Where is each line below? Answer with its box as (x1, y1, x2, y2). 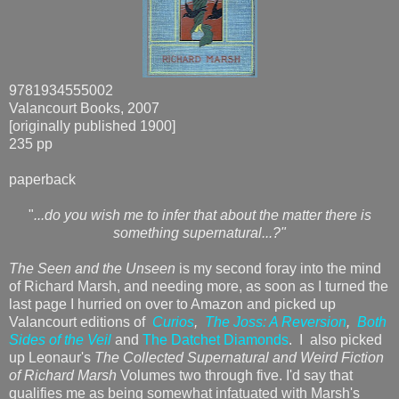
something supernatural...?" (113, 224, 286, 240)
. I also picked (289, 331, 382, 347)
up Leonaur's (9, 349, 91, 365)
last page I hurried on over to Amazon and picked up (9, 296, 336, 312)
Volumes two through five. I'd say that (120, 367, 353, 383)
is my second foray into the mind (175, 260, 381, 276)
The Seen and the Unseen (9, 260, 175, 276)
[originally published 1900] (9, 118, 175, 134)
